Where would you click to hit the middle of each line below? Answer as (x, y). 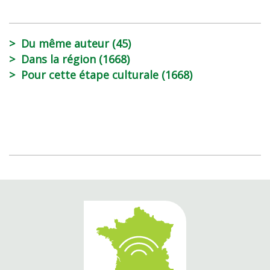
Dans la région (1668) (75, 59)
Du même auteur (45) (76, 44)
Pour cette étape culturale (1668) (107, 75)
